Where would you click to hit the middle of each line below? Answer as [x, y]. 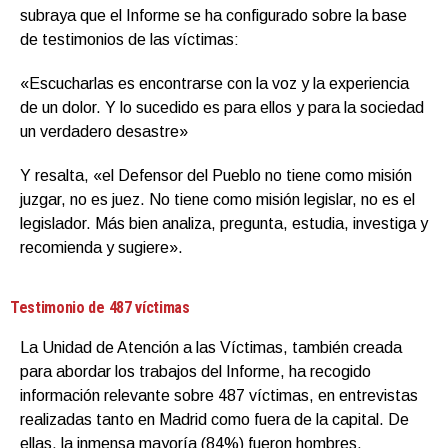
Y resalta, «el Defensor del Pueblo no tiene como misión [216, 175]
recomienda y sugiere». [101, 247]
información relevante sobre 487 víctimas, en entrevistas [219, 395]
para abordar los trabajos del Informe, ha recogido [195, 371]
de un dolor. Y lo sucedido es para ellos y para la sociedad [222, 107]
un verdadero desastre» [104, 131]
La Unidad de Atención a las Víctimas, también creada [211, 347]
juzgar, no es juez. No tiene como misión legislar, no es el [217, 199]
